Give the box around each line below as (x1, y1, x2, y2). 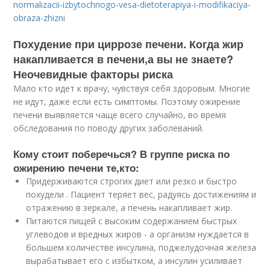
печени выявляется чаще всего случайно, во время (13, 108, 227, 121)
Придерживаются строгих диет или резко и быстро (26, 175, 237, 187)
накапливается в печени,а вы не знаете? (13, 51, 234, 67)
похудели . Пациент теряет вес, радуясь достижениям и (26, 188, 257, 200)
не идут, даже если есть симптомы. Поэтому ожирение (13, 95, 241, 107)
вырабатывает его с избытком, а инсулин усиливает (26, 254, 243, 266)
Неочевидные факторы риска (13, 66, 174, 82)
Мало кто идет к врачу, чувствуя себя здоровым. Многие (13, 82, 251, 94)
